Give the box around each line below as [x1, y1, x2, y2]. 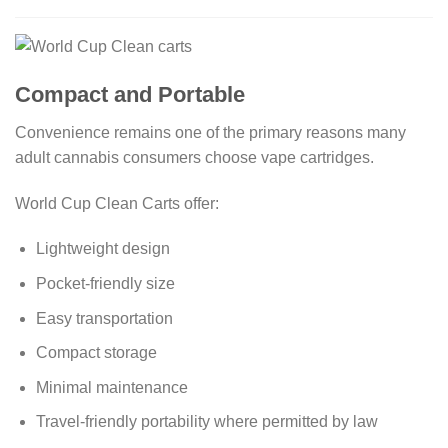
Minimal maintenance [35, 378, 188, 396]
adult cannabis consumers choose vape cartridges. [15, 148, 374, 166]
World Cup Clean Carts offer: [15, 194, 219, 212]
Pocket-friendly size [35, 275, 175, 293]
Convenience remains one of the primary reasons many [15, 123, 406, 141]
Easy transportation [35, 309, 173, 327]
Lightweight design [35, 240, 170, 258]
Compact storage [35, 344, 157, 362]
